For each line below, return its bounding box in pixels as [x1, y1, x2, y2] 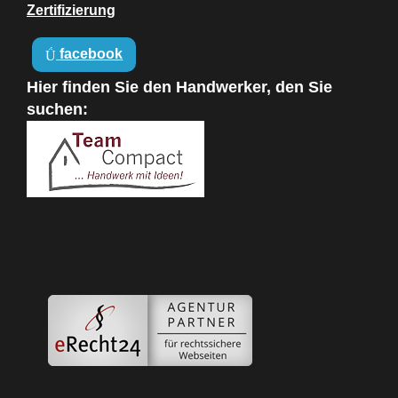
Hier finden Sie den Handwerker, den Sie [27, 77, 332, 96]
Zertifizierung [27, 2, 115, 18]
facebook [56, 46, 123, 62]
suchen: [27, 99, 88, 118]
